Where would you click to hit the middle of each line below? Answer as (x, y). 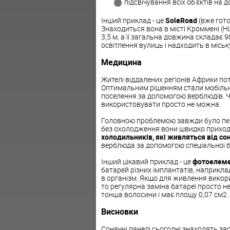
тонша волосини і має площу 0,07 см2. (165, 194)
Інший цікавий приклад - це (147, 161)
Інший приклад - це (133, 20)
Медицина (121, 62)
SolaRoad (181, 20)
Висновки (119, 212)
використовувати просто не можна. (161, 104)
